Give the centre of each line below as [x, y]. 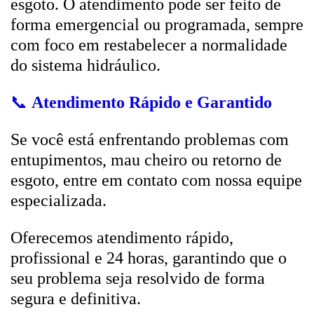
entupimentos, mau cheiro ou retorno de [146, 160]
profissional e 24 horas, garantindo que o [149, 258]
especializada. [59, 200]
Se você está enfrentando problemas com [150, 139]
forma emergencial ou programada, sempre [157, 25]
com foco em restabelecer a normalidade [149, 45]
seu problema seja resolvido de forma [138, 278]
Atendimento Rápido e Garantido [152, 102]
